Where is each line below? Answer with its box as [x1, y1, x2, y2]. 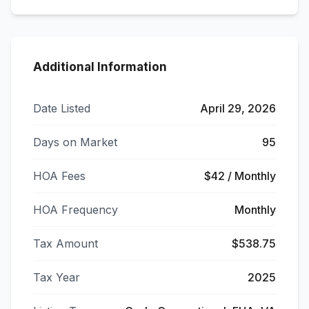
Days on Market [33, 135, 117, 149]
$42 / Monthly [204, 169, 276, 183]
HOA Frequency [33, 203, 118, 217]
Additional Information [33, 60, 167, 74]
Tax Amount [33, 237, 98, 250]
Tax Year [33, 270, 80, 284]
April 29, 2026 [200, 101, 276, 115]
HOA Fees [33, 169, 86, 183]
